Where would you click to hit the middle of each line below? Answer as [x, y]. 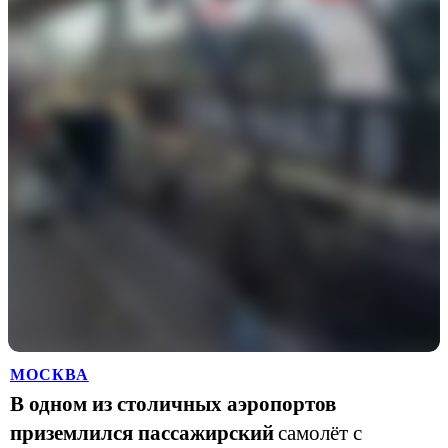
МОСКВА [49, 374]
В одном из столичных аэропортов [173, 404]
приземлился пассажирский [142, 433]
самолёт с [320, 433]
